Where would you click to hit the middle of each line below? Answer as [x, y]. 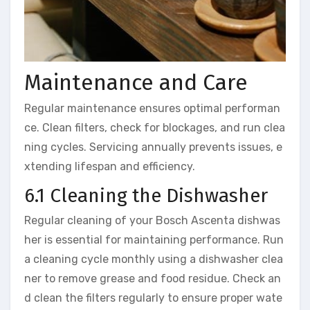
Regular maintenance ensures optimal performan [152, 109]
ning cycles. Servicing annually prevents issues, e [153, 147]
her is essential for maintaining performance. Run [154, 239]
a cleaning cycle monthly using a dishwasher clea [154, 259]
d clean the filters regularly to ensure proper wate [153, 298]
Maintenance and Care [136, 82]
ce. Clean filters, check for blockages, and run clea [155, 128]
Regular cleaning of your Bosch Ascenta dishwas [152, 220]
